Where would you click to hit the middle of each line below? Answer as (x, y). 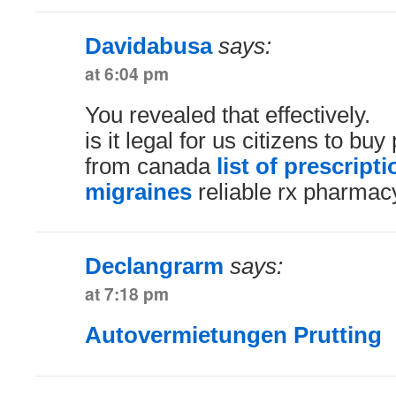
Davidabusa (148, 46)
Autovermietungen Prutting (233, 335)
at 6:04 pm (127, 73)
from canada (151, 166)
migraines (138, 191)
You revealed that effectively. (228, 114)
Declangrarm (154, 266)
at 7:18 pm (127, 293)
